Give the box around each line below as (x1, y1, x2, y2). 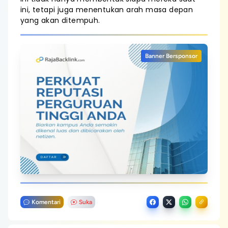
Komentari (32, 198, 61, 206)
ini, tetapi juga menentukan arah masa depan (20, 5, 193, 15)
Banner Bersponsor (145, 52, 197, 60)
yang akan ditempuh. (20, 15, 100, 25)
